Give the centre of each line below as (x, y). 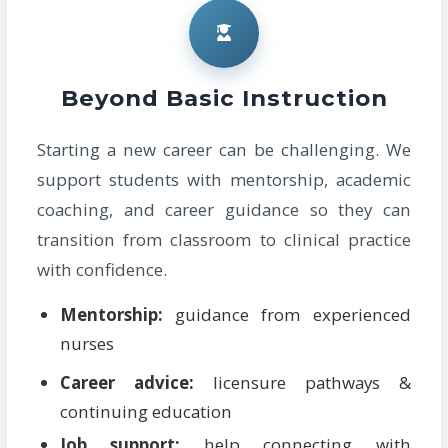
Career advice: (126, 383)
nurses (86, 344)
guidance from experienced (286, 315)
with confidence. (102, 270)
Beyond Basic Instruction (224, 97)
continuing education (145, 412)
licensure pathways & (302, 383)
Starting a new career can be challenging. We (224, 150)
